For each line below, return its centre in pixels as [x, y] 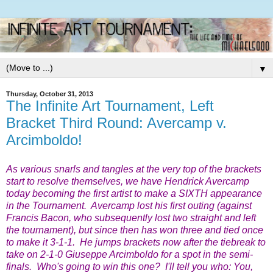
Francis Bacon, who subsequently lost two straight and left [131, 218]
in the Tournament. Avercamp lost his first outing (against [129, 205]
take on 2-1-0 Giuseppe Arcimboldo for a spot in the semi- [129, 254]
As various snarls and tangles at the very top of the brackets [134, 169]
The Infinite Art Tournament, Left [110, 106]
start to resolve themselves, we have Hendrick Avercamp [128, 181]
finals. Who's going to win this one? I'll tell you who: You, [129, 266]
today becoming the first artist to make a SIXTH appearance [134, 193]
